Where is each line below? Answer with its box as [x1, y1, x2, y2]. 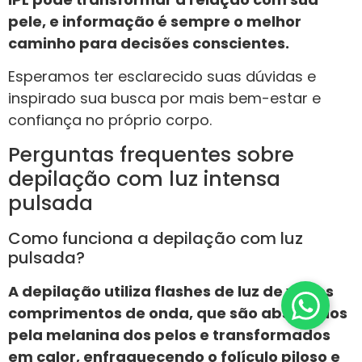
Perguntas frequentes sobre [8, 140, 294, 169]
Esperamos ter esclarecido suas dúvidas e [8, 66, 316, 87]
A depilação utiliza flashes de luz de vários [8, 280, 334, 301]
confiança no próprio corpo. [8, 110, 212, 131]
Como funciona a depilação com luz [8, 226, 303, 250]
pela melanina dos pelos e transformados [8, 324, 330, 345]
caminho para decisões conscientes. [8, 32, 289, 53]
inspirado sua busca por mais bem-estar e [8, 88, 321, 109]
